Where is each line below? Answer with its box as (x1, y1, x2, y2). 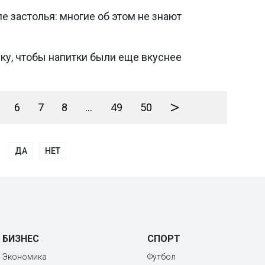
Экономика (2, 252, 47, 261)
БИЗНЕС (2, 233, 39, 244)
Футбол (147, 252, 176, 261)
